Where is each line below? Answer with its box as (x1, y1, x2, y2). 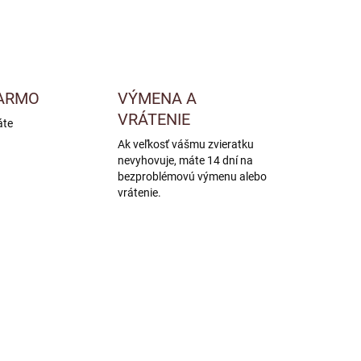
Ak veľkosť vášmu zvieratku (117, 138, 254, 151)
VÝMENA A (117, 89, 197, 108)
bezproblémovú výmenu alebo (117, 170, 267, 183)
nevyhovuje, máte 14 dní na (117, 154, 253, 167)
